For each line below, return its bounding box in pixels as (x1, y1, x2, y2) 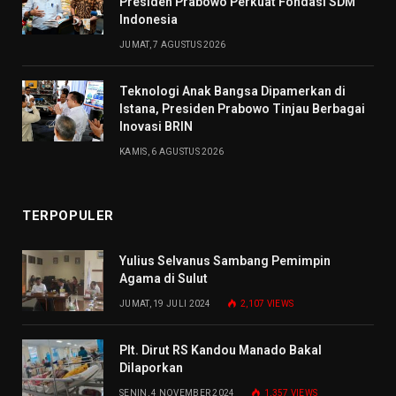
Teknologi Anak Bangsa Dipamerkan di (119, 84, 346, 99)
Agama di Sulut (119, 271, 208, 286)
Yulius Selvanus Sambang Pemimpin (119, 254, 331, 269)
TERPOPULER (22, 208, 114, 225)
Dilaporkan (119, 361, 183, 376)
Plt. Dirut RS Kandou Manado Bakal (119, 343, 322, 358)
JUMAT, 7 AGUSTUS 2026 (119, 40, 226, 50)
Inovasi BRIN (119, 119, 193, 134)
